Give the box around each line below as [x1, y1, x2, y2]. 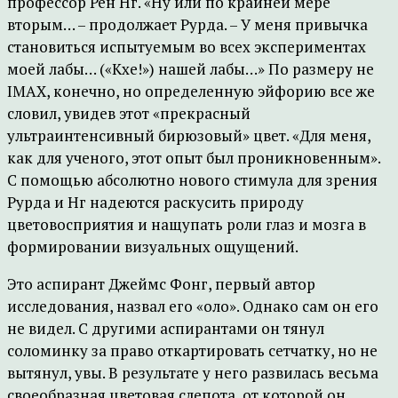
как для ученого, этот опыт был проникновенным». [7, 147, 380, 168]
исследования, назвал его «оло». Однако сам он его [7, 296, 378, 316]
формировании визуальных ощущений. [7, 236, 298, 257]
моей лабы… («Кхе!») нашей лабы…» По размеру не [7, 59, 374, 79]
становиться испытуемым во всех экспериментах [7, 36, 366, 57]
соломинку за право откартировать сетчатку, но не [7, 340, 378, 361]
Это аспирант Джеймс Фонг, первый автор [7, 274, 315, 294]
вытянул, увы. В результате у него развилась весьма [7, 362, 378, 383]
